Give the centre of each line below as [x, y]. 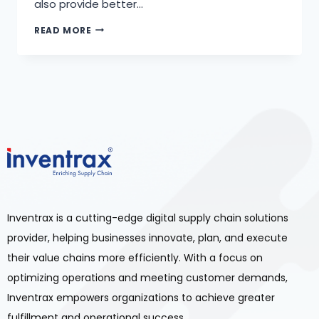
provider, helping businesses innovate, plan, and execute [148, 237]
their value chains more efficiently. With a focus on [135, 257]
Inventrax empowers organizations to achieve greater [141, 297]
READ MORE [63, 30]
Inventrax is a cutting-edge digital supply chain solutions [148, 218]
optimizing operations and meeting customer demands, [148, 277]
